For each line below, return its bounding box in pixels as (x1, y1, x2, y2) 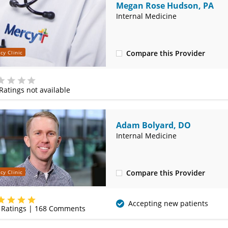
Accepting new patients (128, 198, 208, 208)
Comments (46, 204, 85, 213)
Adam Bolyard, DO (116, 120, 191, 131)
